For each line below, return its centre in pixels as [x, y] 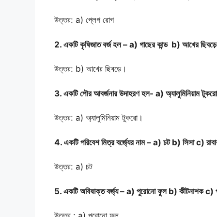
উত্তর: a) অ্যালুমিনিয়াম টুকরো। [99, 118]
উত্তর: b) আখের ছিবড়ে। [92, 69]
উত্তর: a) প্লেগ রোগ [84, 20]
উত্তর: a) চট [73, 167]
